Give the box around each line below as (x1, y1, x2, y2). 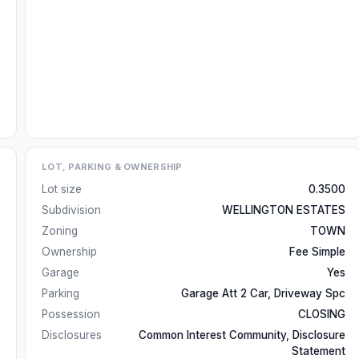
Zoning (42, 224, 78, 237)
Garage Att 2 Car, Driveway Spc (181, 287, 345, 300)
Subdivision (42, 204, 101, 216)
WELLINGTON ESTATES (222, 204, 345, 216)
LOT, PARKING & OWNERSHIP (42, 161, 183, 172)
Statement (292, 345, 345, 357)
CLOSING (298, 308, 345, 321)
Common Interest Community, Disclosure (139, 329, 345, 341)
